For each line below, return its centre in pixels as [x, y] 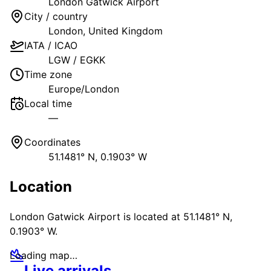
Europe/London [84, 89]
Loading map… [44, 256]
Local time [48, 103]
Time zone [48, 74]
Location [41, 186]
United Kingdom [126, 31]
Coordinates [52, 142]
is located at [152, 217]
